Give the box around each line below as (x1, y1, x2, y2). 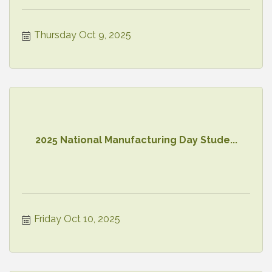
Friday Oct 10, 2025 (34, 212, 120, 225)
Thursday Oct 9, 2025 (34, 29, 131, 41)
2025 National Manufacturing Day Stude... (35, 134, 237, 146)
